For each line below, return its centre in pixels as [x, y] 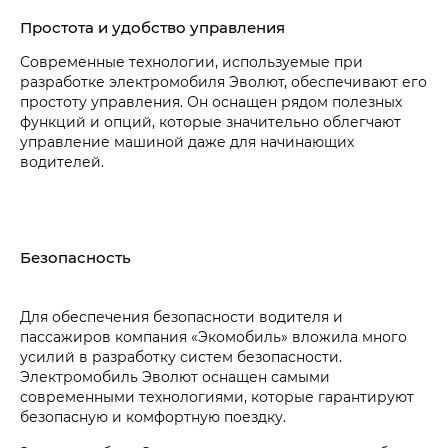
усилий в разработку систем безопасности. [181, 357]
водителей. [62, 162]
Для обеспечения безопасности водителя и [181, 317]
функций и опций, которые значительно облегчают [210, 122]
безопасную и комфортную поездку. [153, 417]
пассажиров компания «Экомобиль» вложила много [213, 337]
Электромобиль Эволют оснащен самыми [175, 377]
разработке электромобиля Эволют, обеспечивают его [223, 82]
